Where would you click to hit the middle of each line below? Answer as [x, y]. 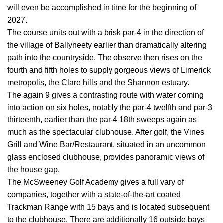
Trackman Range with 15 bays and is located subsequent [108, 207]
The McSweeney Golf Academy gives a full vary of [96, 182]
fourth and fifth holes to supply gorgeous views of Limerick [109, 70]
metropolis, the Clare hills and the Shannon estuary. [98, 83]
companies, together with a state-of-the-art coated [94, 195]
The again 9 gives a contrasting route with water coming [106, 95]
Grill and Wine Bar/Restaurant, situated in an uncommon [107, 145]
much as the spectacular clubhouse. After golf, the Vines [106, 132]
